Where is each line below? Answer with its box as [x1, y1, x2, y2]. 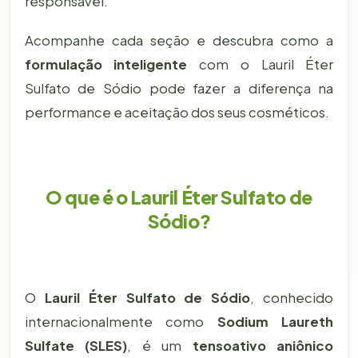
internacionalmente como [24, 312, 217, 330]
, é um [127, 336, 193, 354]
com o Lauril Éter [187, 55, 334, 73]
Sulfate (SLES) [24, 336, 128, 354]
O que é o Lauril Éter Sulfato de [46, 185, 312, 209]
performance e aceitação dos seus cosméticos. [24, 103, 329, 121]
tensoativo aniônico [192, 336, 334, 354]
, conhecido [250, 288, 334, 306]
